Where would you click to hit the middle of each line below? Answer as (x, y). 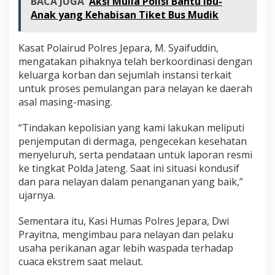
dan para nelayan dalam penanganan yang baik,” (131, 181)
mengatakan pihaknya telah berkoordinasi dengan (135, 61)
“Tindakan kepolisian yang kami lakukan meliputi (131, 127)
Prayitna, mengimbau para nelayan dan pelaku (126, 234)
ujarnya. (37, 195)
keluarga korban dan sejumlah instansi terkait (125, 75)
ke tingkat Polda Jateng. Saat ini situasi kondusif (129, 168)
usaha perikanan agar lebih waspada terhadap (126, 248)
